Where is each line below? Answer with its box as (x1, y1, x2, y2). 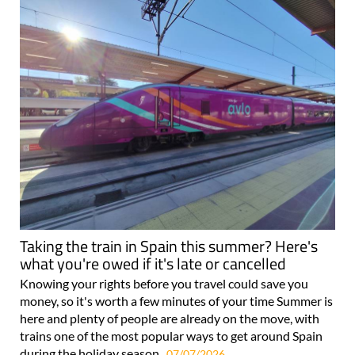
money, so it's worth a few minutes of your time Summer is (20, 292, 333, 308)
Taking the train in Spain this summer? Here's (20, 233, 318, 258)
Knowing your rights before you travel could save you (20, 275, 308, 291)
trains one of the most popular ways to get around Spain (20, 327, 323, 343)
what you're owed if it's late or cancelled (20, 250, 286, 276)
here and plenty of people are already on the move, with (20, 310, 319, 326)
